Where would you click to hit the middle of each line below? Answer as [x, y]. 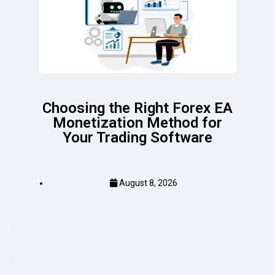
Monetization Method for [137, 122]
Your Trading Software [137, 137]
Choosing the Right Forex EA [137, 108]
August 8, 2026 [148, 183]
